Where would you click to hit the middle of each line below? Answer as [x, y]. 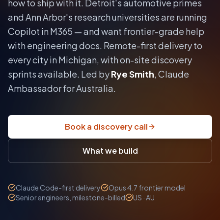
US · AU [144, 198]
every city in [33, 60]
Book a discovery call [106, 127]
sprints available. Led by [59, 74]
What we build [110, 151]
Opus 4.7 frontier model [147, 188]
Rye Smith [133, 74]
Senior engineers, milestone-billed [70, 198]
